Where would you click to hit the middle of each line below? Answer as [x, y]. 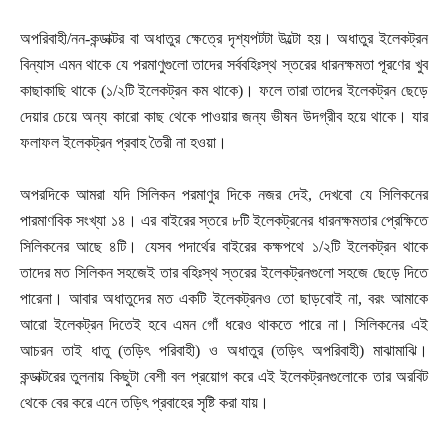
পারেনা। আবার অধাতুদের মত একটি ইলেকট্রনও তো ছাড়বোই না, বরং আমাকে [224, 299]
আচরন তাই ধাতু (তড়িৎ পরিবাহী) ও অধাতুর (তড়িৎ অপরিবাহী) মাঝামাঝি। [224, 351]
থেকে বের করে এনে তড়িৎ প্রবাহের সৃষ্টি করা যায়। [144, 403]
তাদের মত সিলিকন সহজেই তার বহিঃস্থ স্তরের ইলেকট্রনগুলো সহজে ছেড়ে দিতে [224, 273]
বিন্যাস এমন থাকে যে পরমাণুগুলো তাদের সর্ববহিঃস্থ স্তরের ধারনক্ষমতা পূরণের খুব [224, 65]
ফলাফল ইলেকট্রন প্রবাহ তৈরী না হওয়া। [123, 143]
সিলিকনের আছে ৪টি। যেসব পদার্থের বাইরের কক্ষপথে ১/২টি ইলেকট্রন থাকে [224, 247]
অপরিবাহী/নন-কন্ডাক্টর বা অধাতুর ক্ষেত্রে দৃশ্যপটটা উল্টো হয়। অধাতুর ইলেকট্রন [224, 39]
